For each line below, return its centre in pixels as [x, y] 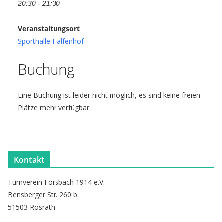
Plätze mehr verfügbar [54, 107]
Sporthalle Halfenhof [51, 41]
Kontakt [29, 160]
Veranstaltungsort [49, 28]
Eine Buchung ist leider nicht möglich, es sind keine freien [109, 95]
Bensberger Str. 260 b [43, 194]
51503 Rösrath [31, 207]
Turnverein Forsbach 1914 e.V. [56, 182]
